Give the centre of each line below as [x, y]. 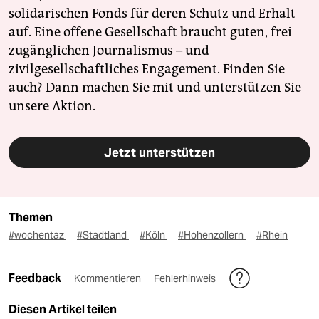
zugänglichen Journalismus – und [109, 51]
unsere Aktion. [52, 106]
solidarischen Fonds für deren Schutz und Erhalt [152, 14]
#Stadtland [103, 235]
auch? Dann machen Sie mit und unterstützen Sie [155, 88]
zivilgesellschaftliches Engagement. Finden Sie [147, 69]
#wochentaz [37, 235]
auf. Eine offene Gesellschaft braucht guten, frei [150, 32]
